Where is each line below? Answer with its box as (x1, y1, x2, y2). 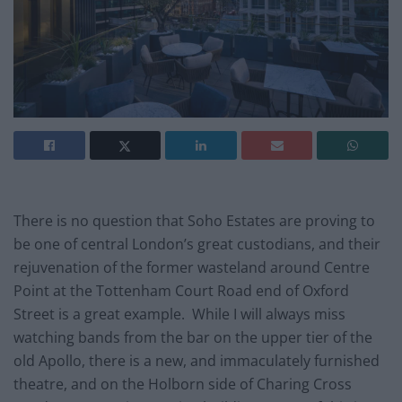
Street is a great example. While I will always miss (13, 304, 345, 325)
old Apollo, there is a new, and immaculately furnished (13, 351, 380, 371)
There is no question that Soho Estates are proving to (13, 211, 375, 232)
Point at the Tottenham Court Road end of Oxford (13, 281, 349, 301)
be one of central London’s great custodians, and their (13, 234, 380, 255)
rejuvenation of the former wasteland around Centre (13, 258, 370, 278)
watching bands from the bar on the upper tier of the (13, 328, 372, 348)
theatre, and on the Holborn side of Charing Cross (13, 374, 352, 395)
